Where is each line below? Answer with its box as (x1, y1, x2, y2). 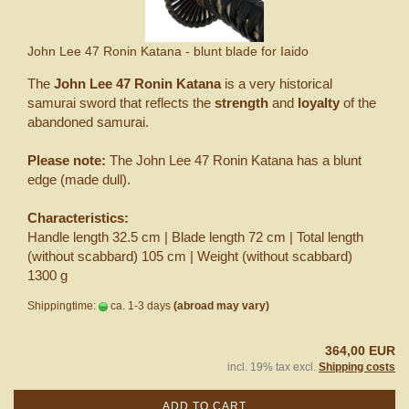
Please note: (27, 152, 110, 168)
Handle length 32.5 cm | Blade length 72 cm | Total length (27, 228, 363, 245)
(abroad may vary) (173, 299, 269, 312)
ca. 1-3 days (108, 299, 171, 312)
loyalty (298, 94, 343, 110)
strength (215, 94, 272, 110)
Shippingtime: (27, 299, 99, 312)
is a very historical (225, 75, 332, 91)
